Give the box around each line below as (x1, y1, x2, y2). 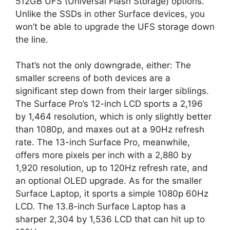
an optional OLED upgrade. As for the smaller (15, 176, 202, 186)
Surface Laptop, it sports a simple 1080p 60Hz (15, 188, 208, 199)
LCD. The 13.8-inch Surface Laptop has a (15, 201, 186, 212)
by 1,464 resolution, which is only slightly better (15, 111, 212, 122)
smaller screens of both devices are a (15, 73, 170, 83)
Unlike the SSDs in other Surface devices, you (15, 8, 205, 19)
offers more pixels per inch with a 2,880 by (15, 150, 191, 160)
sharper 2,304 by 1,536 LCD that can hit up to (15, 214, 205, 224)
